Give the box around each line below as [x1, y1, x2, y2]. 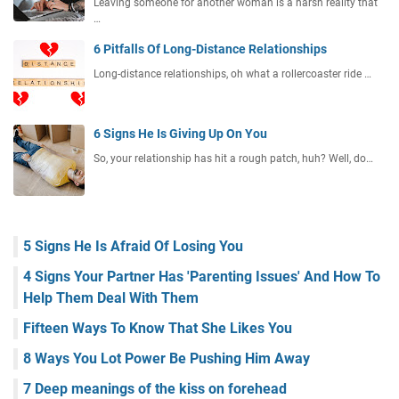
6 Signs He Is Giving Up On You [94, 126, 267, 142]
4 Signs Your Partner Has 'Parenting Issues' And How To [23, 268, 380, 286]
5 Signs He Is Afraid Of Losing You [23, 238, 243, 256]
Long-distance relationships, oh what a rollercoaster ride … [94, 68, 371, 81]
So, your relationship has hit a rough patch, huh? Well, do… [94, 152, 373, 166]
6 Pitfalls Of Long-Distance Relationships [94, 42, 327, 57]
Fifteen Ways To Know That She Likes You [23, 320, 292, 338]
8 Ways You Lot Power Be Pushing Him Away [23, 350, 310, 368]
